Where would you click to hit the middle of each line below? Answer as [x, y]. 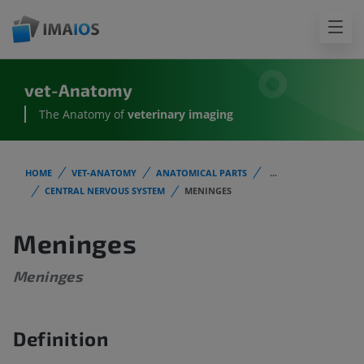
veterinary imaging [179, 115]
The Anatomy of [82, 115]
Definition [61, 339]
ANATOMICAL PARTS [201, 173]
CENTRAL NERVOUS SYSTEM [105, 191]
